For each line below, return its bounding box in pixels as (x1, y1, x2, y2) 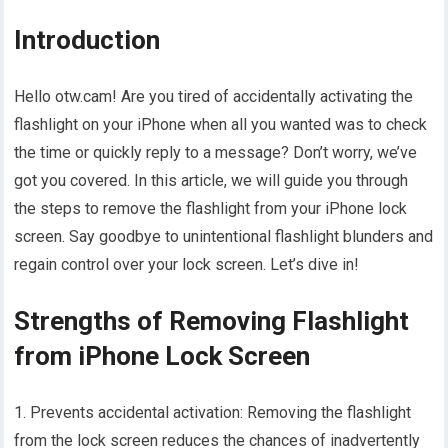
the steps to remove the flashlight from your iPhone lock (14, 199, 408, 219)
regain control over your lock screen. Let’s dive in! (14, 255, 360, 275)
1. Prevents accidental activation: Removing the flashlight (14, 403, 412, 423)
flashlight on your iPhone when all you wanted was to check (14, 115, 428, 135)
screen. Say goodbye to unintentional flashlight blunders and (14, 227, 434, 247)
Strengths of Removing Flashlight (14, 306, 410, 337)
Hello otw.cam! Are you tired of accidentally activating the (14, 87, 414, 107)
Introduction (14, 25, 161, 56)
